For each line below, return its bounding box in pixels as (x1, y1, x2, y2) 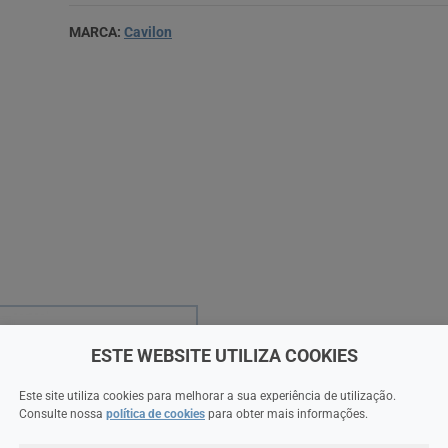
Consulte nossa (19, 406, 106, 421)
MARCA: (69, 23, 124, 40)
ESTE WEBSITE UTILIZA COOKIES (90, 344, 358, 366)
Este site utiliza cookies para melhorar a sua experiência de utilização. (19, 388, 396, 403)
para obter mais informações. (205, 406, 368, 421)
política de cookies (106, 406, 205, 421)
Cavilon (124, 23, 172, 40)
